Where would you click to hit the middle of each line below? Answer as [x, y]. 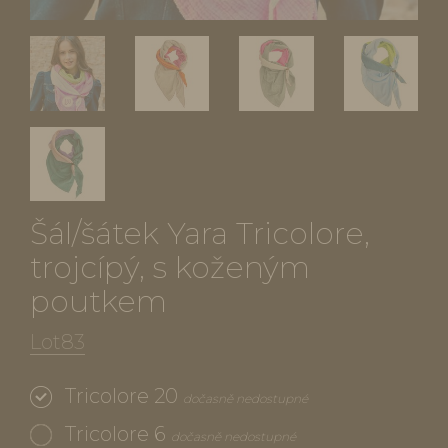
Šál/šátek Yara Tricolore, [200, 233]
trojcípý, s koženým [170, 267]
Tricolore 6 [115, 434]
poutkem [98, 301]
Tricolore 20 [121, 396]
